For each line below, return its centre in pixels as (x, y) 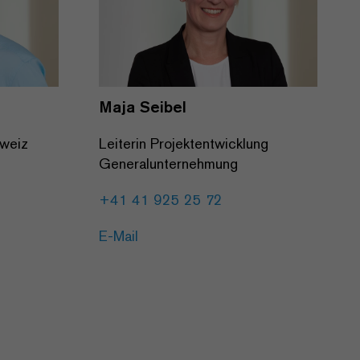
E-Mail (119, 236)
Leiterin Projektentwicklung (184, 144)
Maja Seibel (143, 107)
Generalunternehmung (168, 164)
